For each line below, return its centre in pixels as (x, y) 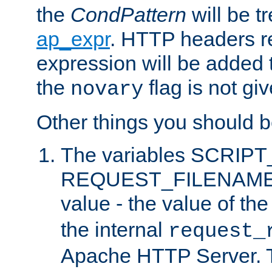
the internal (114, 229)
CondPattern (128, 14)
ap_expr (73, 39)
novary (107, 89)
